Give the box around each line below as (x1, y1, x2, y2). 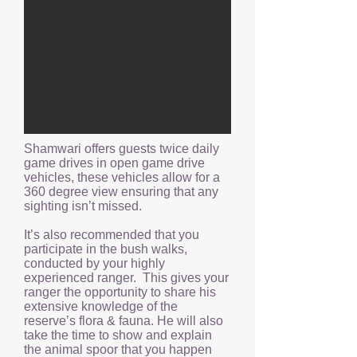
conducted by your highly (24, 257, 165, 270)
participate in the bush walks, (24, 242, 187, 256)
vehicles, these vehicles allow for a (24, 171, 220, 184)
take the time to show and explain (24, 328, 212, 342)
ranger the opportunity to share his (24, 285, 216, 299)
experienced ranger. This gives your (24, 271, 229, 284)
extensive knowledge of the (24, 300, 178, 313)
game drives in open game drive (24, 156, 205, 170)
